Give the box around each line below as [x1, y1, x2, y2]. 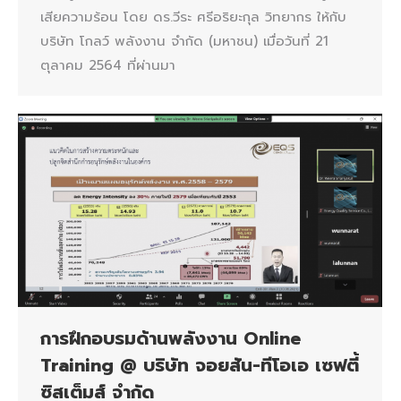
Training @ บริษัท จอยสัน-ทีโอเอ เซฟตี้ [40, 352, 359, 380]
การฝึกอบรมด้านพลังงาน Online [40, 325, 301, 353]
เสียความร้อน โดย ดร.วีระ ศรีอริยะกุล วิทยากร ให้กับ [40, 7, 346, 28]
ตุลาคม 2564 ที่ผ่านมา [40, 55, 175, 76]
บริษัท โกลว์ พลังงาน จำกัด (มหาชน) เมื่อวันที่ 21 [40, 31, 328, 52]
